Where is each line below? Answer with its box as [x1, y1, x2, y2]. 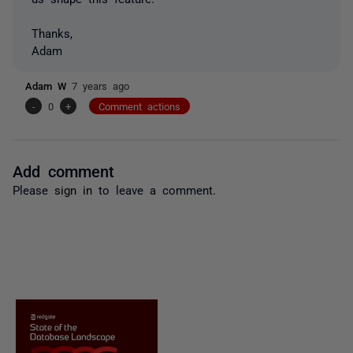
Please [13, 183, 54, 195]
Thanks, [32, 26, 72, 39]
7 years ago [72, 80, 129, 91]
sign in [54, 183, 92, 195]
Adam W [25, 80, 72, 91]
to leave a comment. [92, 183, 216, 195]
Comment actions [98, 100, 180, 111]
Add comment [13, 162, 114, 178]
